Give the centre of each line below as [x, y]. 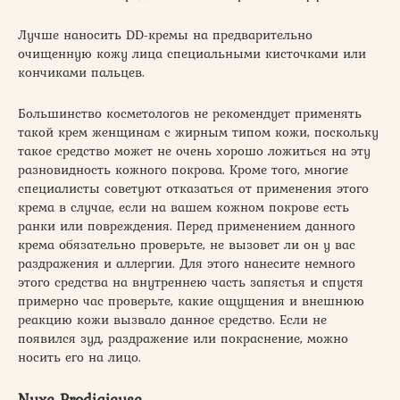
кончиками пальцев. [81, 72]
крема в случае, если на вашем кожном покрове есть [183, 207]
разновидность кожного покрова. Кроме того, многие [183, 169]
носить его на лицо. [79, 357]
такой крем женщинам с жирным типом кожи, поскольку [198, 132]
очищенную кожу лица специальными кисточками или [192, 53]
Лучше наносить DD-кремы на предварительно [165, 34]
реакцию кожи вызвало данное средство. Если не [172, 319]
